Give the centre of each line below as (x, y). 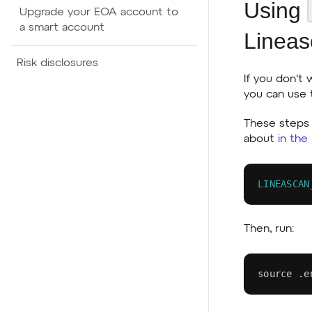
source (275, 273)
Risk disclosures (57, 63)
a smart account (62, 28)
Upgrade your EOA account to (99, 13)
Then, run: (269, 229)
